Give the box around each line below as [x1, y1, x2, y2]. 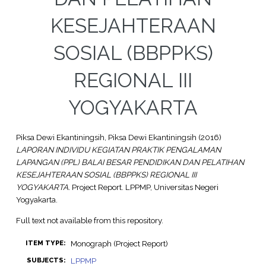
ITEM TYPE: [25, 239, 66, 247]
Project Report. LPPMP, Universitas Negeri [69, 182, 218, 192]
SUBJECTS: [26, 256, 66, 264]
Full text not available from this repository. [15, 215, 163, 225]
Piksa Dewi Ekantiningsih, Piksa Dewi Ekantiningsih [15, 132, 197, 142]
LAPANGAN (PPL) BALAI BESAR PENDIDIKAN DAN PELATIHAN [15, 157, 244, 167]
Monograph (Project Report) [70, 238, 168, 248]
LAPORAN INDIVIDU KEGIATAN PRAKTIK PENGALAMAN [15, 145, 221, 155]
